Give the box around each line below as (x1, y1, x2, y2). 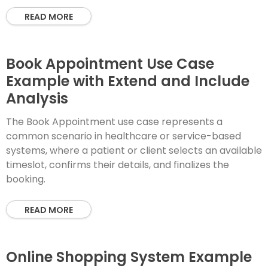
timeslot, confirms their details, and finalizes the (6, 158, 229, 172)
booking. (6, 172, 45, 186)
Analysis (6, 89, 68, 108)
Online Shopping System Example (6, 247, 252, 267)
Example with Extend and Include (6, 71, 249, 91)
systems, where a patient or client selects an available (6, 144, 262, 157)
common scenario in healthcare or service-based (6, 129, 241, 143)
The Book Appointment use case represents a (6, 115, 223, 129)
